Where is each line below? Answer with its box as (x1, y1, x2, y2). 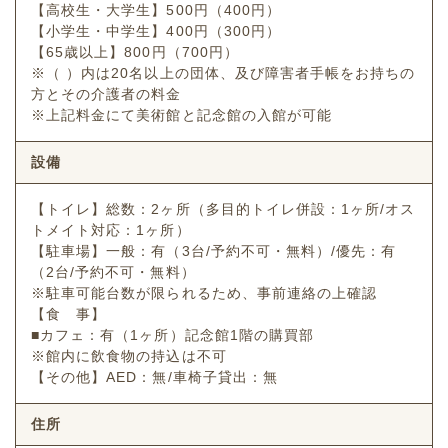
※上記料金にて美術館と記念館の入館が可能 (31, 107, 333, 124)
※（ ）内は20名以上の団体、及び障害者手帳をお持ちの (31, 65, 416, 82)
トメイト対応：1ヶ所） (31, 222, 191, 239)
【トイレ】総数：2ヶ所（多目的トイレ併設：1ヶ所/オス (31, 201, 416, 218)
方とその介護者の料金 (31, 86, 182, 103)
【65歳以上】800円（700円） (31, 44, 239, 61)
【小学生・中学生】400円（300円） (31, 23, 281, 40)
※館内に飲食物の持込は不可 (31, 348, 227, 365)
